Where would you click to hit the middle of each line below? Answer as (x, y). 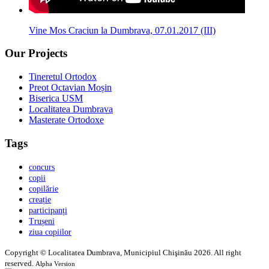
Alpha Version (55, 263)
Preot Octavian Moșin (70, 88)
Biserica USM (56, 98)
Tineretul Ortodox (63, 77)
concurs (42, 167)
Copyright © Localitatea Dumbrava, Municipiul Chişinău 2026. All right (123, 252)
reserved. (20, 263)
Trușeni (42, 221)
